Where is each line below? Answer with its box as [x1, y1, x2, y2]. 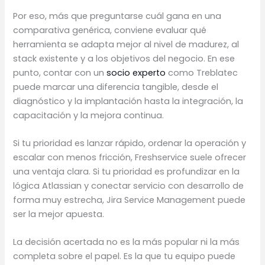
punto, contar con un [13, 66, 107, 79]
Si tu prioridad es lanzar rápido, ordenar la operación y [13, 137, 247, 150]
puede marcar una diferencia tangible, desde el [13, 80, 219, 93]
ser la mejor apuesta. [13, 208, 105, 221]
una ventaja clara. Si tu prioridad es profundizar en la [13, 166, 240, 178]
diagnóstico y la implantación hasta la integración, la [13, 95, 244, 107]
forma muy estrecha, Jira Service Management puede [13, 194, 246, 206]
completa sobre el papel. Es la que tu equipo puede [13, 250, 236, 263]
